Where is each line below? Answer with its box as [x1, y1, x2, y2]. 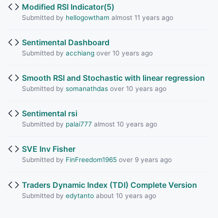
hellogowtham [65, 13, 109, 21]
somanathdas [65, 85, 108, 93]
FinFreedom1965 [65, 156, 117, 164]
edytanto [65, 191, 94, 200]
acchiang [65, 49, 94, 57]
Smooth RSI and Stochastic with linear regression [21, 73, 205, 83]
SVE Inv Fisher [21, 144, 75, 154]
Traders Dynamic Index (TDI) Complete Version [21, 180, 197, 190]
